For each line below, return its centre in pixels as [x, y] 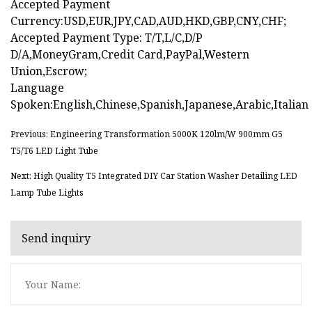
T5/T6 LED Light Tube [54, 151]
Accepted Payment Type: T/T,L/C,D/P [107, 38]
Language [37, 88]
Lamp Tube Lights [47, 193]
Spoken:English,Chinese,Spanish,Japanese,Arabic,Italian [159, 105]
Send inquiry [56, 238]
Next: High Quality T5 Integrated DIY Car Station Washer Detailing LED [154, 176]
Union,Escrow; [49, 71]
